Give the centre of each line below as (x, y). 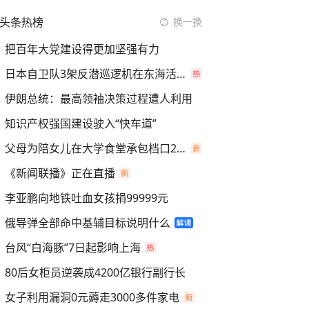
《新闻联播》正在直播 (60, 173)
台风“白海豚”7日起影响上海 (73, 248)
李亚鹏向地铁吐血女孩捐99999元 (87, 198)
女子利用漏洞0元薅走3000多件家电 (92, 297)
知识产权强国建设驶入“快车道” (81, 123)
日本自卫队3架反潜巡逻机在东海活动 (181, 74)
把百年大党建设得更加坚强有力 (82, 49)
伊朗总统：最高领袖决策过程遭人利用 (99, 99)
